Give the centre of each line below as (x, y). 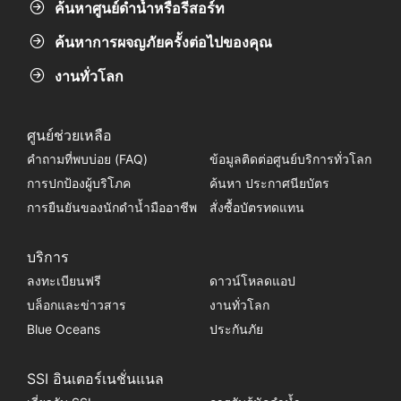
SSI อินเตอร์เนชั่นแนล (95, 379)
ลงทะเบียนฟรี (64, 281)
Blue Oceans (63, 329)
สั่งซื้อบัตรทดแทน (256, 208)
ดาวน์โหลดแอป (252, 281)
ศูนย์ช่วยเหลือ (69, 136)
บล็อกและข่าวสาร (76, 305)
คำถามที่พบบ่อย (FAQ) (87, 159)
